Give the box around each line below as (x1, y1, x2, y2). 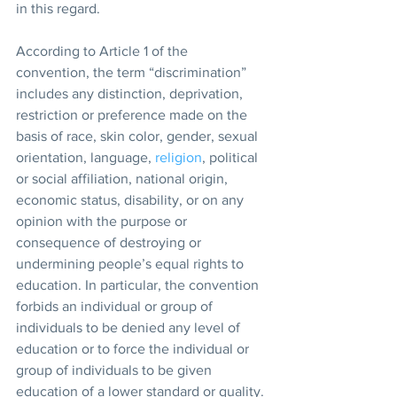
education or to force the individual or (16, 340, 253, 356)
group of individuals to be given (16, 362, 215, 378)
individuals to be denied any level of (16, 319, 244, 335)
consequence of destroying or (16, 234, 205, 250)
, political (202, 149, 261, 165)
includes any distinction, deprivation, (16, 85, 246, 101)
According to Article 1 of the (16, 43, 191, 58)
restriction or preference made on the (16, 106, 251, 122)
